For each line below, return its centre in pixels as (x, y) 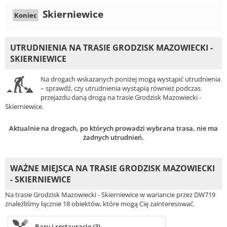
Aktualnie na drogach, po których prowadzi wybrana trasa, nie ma (113, 128)
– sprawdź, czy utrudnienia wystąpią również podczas (121, 88)
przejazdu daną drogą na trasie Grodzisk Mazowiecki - (121, 98)
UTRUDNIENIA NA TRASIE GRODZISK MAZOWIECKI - (111, 48)
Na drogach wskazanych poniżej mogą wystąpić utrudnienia (130, 79)
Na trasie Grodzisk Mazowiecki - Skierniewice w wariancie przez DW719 (110, 195)
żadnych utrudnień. (113, 138)
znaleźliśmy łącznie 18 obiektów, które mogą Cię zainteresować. (100, 204)
